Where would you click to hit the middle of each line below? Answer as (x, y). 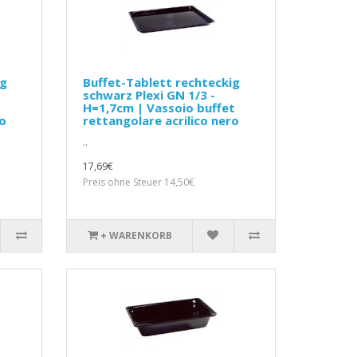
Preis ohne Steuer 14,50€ (139, 182)
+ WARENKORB (136, 236)
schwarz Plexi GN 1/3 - (149, 95)
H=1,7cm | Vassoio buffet (159, 108)
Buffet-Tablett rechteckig (162, 82)
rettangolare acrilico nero (161, 121)
